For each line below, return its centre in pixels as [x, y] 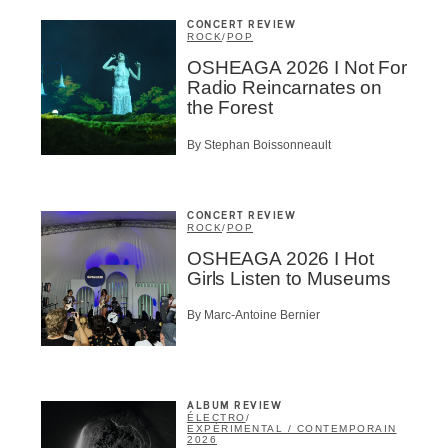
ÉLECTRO [216, 418]
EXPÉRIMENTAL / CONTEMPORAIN [292, 429]
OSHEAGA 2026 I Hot [280, 258]
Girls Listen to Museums [289, 278]
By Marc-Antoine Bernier [253, 315]
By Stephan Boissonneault [259, 144]
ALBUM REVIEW [234, 406]
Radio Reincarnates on [284, 88]
